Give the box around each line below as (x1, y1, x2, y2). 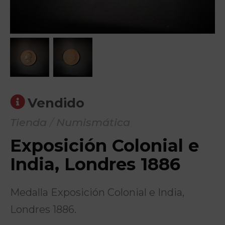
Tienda (10, 116, 47, 129)
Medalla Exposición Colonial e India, (10, 186, 184, 198)
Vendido (28, 95, 84, 111)
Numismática (56, 116, 130, 129)
